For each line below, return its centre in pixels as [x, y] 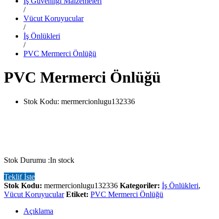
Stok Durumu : [27, 160]
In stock [62, 160]
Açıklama [38, 211]
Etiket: [78, 194]
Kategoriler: [141, 185]
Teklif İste [19, 176]
